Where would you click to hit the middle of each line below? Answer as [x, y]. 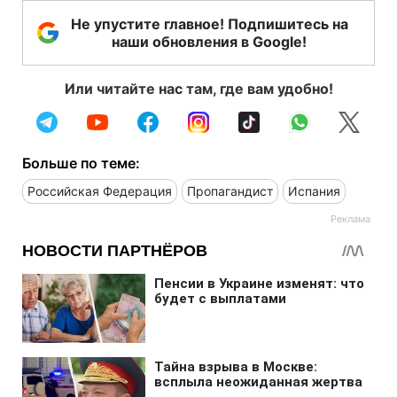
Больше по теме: [81, 163]
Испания [314, 191]
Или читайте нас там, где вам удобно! [198, 88]
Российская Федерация [100, 191]
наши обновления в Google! [209, 41]
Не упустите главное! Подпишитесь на [209, 23]
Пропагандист [230, 191]
